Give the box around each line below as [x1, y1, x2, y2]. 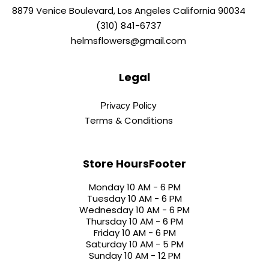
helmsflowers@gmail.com [71, 34, 186, 47]
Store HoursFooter [83, 156, 186, 171]
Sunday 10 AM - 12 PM [88, 249, 181, 262]
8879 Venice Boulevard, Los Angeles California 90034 [11, 4, 246, 17]
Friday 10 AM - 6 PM [93, 226, 176, 239]
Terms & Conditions [84, 114, 173, 127]
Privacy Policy [100, 100, 157, 110]
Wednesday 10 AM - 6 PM [79, 204, 190, 216]
